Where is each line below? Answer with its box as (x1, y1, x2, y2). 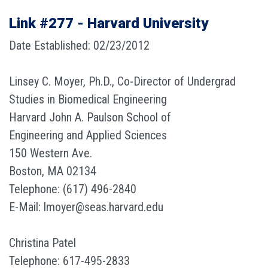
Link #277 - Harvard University (9, 15, 208, 32)
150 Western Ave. (9, 146, 92, 160)
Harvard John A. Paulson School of (9, 110, 171, 124)
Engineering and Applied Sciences (9, 128, 167, 142)
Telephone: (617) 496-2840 (9, 182, 136, 196)
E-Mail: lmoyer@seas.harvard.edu (9, 200, 163, 214)
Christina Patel (9, 236, 76, 250)
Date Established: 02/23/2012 (9, 38, 150, 53)
